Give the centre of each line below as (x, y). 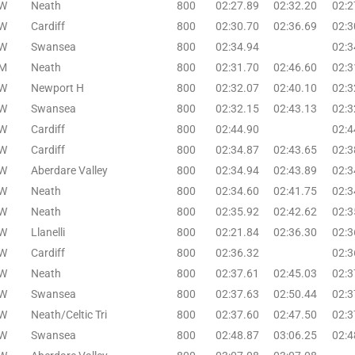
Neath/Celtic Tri (69, 314)
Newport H (57, 88)
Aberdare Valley (69, 170)
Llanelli (48, 232)
